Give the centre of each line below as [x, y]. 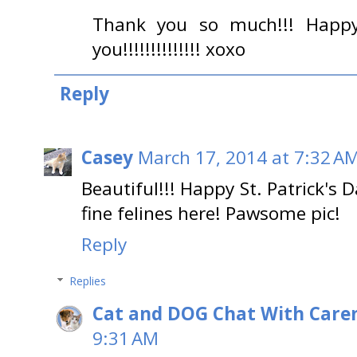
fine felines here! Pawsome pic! [211, 214]
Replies [88, 281]
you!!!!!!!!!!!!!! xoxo [169, 49]
